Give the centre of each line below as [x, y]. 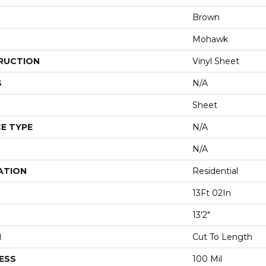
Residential [215, 171]
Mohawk [210, 39]
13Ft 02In [212, 193]
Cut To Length [222, 237]
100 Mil [207, 259]
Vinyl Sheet [216, 61]
